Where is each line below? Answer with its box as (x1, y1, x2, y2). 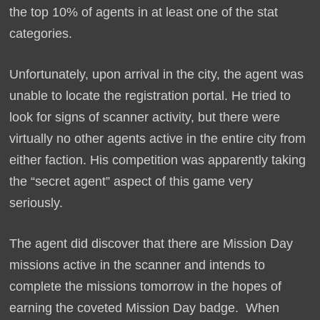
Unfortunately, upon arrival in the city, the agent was (9, 67, 304, 82)
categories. (9, 26, 72, 41)
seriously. (9, 196, 66, 211)
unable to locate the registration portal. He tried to (9, 89, 291, 104)
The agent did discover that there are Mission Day (9, 236, 293, 251)
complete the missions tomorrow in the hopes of (9, 279, 281, 294)
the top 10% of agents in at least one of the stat (9, 5, 278, 20)
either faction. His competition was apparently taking (9, 153, 306, 168)
